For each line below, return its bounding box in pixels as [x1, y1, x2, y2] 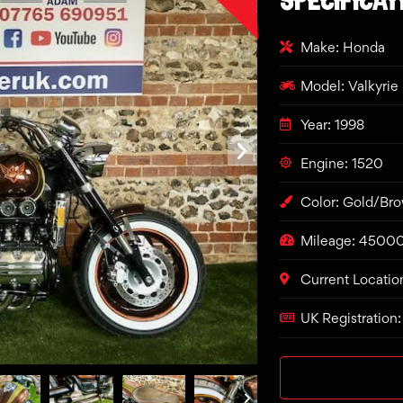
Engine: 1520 [300, 154, 383, 172]
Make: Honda [300, 38, 385, 56]
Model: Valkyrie [300, 76, 399, 94]
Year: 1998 [300, 115, 364, 133]
